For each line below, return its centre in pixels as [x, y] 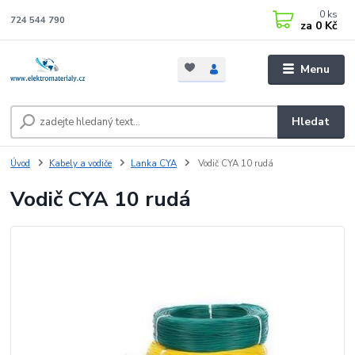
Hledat [311, 122]
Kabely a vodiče [80, 164]
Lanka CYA [153, 164]
